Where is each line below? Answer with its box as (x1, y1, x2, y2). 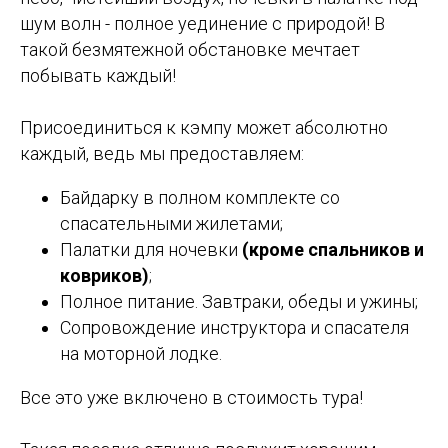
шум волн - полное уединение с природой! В (20, 13, 385, 35)
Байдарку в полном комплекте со (60, 187, 340, 209)
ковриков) (60, 265, 149, 287)
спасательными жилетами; (60, 213, 283, 235)
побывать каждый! (20, 65, 176, 87)
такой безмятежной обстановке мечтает (20, 39, 360, 61)
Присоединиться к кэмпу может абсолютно (20, 117, 388, 139)
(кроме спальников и (242, 239, 424, 261)
